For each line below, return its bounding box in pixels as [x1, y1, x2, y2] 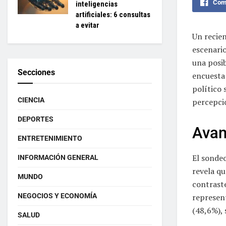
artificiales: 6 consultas [76, 10, 150, 19]
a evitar [76, 21, 99, 30]
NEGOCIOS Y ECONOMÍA [18, 192, 97, 200]
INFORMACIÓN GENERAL [18, 153, 98, 161]
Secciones [18, 68, 55, 77]
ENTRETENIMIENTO [18, 134, 82, 142]
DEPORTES [18, 115, 53, 123]
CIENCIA [18, 96, 44, 104]
